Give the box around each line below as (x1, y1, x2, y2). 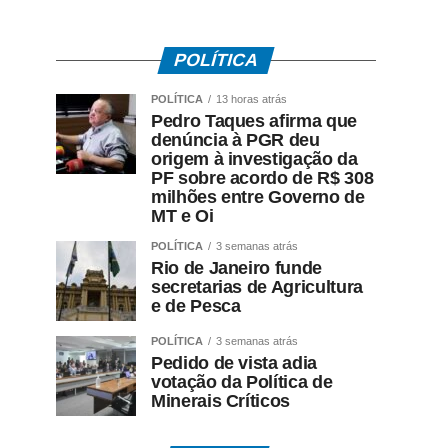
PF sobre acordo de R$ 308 (151, 168, 374, 189)
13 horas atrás (216, 93, 287, 106)
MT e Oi (151, 206, 214, 227)
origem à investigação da (151, 149, 358, 170)
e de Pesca (151, 296, 241, 317)
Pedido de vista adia (151, 353, 317, 374)
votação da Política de (151, 372, 333, 393)
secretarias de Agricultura (151, 277, 363, 298)
